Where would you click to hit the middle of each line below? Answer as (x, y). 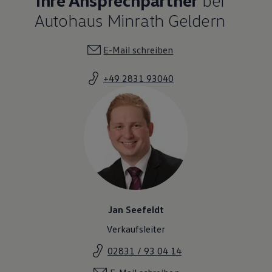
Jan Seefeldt (136, 209)
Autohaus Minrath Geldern (130, 20)
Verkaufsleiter (136, 229)
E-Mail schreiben (138, 49)
